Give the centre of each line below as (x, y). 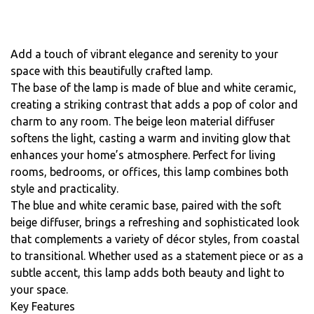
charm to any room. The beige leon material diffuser (143, 121)
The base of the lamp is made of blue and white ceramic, (153, 87)
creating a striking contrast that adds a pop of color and (154, 104)
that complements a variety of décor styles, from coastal (155, 239)
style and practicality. (64, 188)
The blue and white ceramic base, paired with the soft (146, 205)
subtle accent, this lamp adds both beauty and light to (148, 272)
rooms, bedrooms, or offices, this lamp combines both (150, 171)
